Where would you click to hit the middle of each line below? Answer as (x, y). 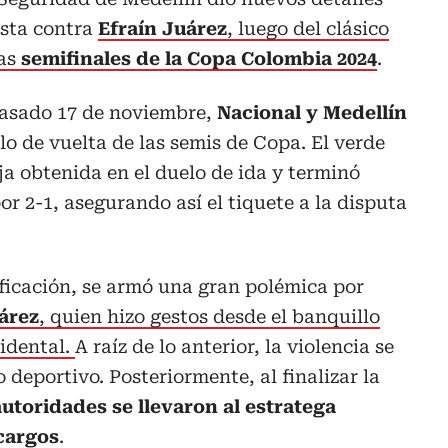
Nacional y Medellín (312, 112)
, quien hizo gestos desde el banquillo (209, 316)
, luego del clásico (308, 28)
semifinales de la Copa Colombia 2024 (199, 58)
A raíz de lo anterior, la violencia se (234, 346)
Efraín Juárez (162, 28)
